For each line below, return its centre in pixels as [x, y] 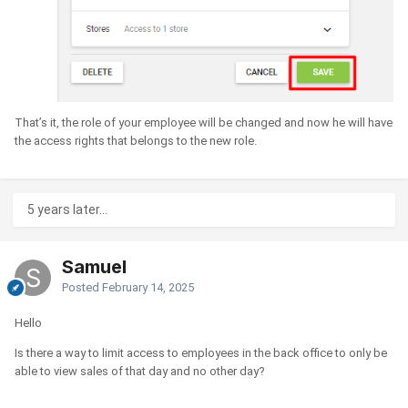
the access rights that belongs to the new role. [136, 141]
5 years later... [67, 209]
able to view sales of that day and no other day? [140, 371]
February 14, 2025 [148, 287]
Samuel [94, 266]
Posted [82, 287]
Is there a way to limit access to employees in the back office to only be [201, 352]
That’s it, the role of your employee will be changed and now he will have [204, 123]
